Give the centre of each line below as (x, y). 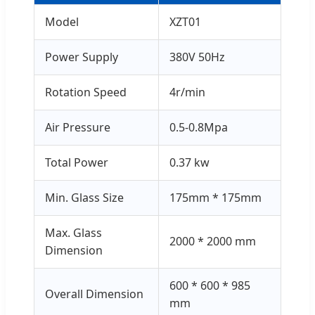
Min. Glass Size (84, 197)
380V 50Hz (197, 57)
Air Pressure (78, 127)
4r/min (187, 92)
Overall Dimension (94, 294)
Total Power (77, 162)
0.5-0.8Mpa (199, 127)
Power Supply (82, 57)
